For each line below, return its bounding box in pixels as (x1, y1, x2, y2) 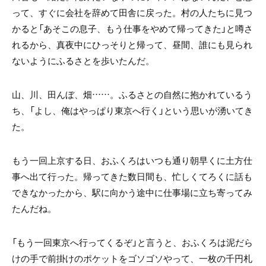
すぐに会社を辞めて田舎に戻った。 (39, 6, 181, 20)
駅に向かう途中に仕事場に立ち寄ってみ (92, 186, 252, 199)
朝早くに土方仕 (190, 154, 252, 167)
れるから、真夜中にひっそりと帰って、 (12, 38, 172, 52)
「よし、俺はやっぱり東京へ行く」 (30, 104, 164, 118)
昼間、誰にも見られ (172, 38, 252, 52)
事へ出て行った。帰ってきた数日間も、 (12, 170, 172, 183)
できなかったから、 (12, 186, 92, 199)
